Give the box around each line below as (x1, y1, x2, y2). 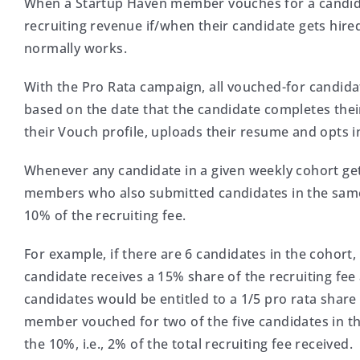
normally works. (24, 39, 128, 57)
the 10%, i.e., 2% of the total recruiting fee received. (24, 335, 353, 353)
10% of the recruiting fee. (24, 207, 186, 224)
